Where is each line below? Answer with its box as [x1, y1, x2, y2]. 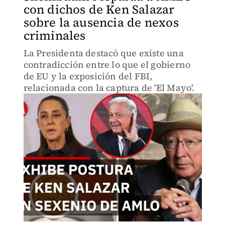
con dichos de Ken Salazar [23, 1, 175, 18]
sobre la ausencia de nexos [23, 14, 179, 31]
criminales [23, 27, 86, 44]
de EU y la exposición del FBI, [23, 70, 153, 82]
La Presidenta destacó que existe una [23, 47, 184, 59]
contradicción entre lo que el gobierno [23, 58, 191, 71]
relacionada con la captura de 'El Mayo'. [23, 81, 195, 94]
